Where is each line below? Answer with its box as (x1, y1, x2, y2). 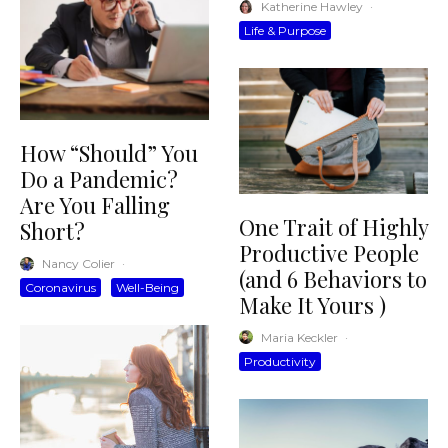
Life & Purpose (244, 23, 326, 39)
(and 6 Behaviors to (239, 263, 427, 294)
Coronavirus (25, 280, 96, 295)
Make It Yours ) (239, 289, 386, 320)
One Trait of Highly (239, 211, 428, 242)
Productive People (239, 237, 419, 268)
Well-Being (116, 280, 179, 295)
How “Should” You (20, 138, 198, 168)
